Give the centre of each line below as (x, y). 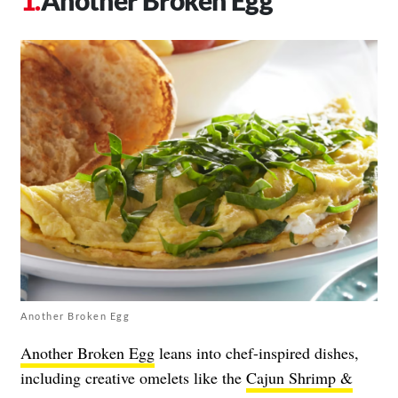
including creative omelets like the (133, 377)
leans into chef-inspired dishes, (257, 352)
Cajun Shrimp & (299, 377)
